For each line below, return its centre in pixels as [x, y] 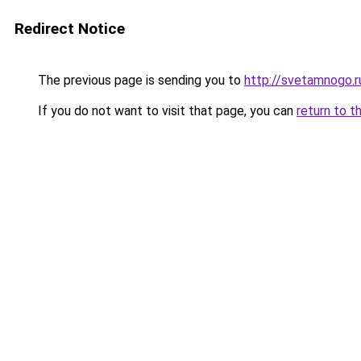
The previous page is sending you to [139, 80]
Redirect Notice [70, 29]
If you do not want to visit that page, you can [166, 111]
